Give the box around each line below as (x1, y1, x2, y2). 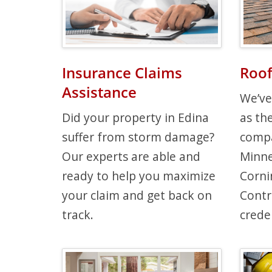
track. (62, 206, 93, 223)
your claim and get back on (62, 186, 212, 203)
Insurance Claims (62, 62, 182, 83)
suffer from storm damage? (62, 128, 214, 145)
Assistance (62, 81, 137, 102)
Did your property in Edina (62, 109, 209, 126)
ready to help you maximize (62, 167, 216, 184)
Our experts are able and (62, 148, 200, 165)
